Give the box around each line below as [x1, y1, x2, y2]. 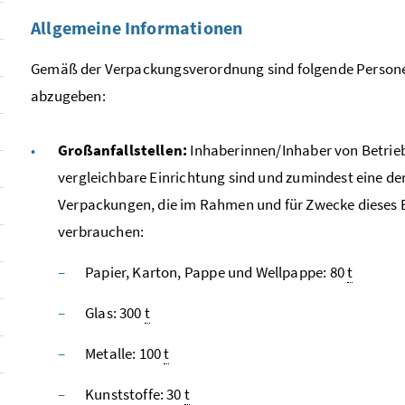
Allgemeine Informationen [31, 15, 243, 39]
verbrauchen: [58, 221, 145, 241]
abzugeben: [31, 85, 106, 106]
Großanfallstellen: [58, 139, 188, 160]
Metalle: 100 [85, 343, 165, 363]
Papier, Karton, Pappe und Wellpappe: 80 [85, 261, 348, 282]
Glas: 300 [85, 302, 145, 323]
